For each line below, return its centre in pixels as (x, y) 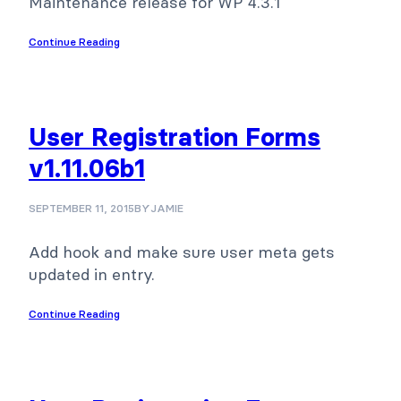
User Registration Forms (175, 137)
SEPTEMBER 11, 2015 (81, 208)
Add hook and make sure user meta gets (182, 252)
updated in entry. (92, 274)
